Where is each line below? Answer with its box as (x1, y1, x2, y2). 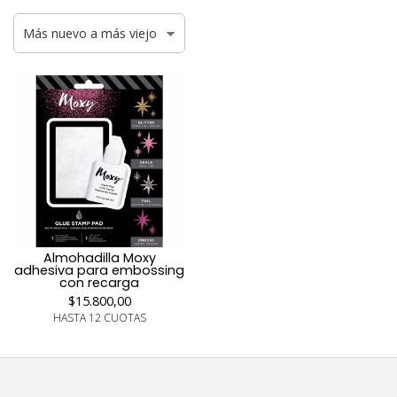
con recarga (59, 274, 139, 292)
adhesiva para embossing (14, 261, 184, 279)
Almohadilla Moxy (43, 249, 156, 267)
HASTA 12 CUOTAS (52, 310, 146, 325)
